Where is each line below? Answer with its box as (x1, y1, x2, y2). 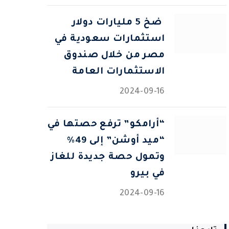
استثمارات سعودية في (55, 34, 165, 44)
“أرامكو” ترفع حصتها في (47, 120, 165, 130)
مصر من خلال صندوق (64, 51, 165, 61)
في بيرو (130, 169, 165, 179)
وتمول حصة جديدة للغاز (51, 152, 165, 163)
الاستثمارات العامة (72, 67, 165, 77)
